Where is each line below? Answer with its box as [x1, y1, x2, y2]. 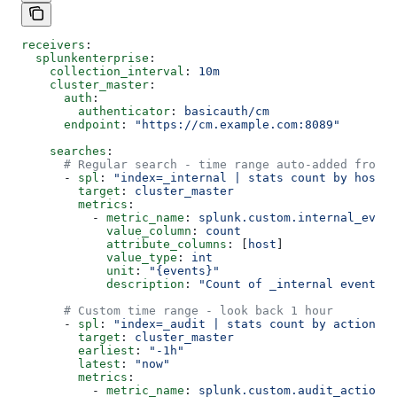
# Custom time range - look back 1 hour [21, 303, 333, 317]
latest [21, 356, 121, 370]
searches [21, 144, 106, 158]
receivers [21, 37, 85, 51]
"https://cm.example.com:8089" [135, 117, 340, 131]
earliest [21, 343, 135, 357]
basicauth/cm [184, 104, 269, 118]
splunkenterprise [21, 51, 149, 65]
